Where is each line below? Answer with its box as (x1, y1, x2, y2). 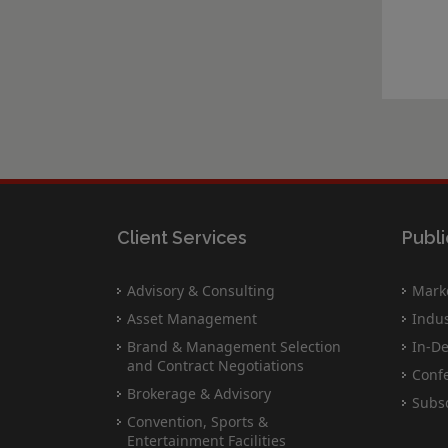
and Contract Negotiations (127, 356, 304, 375)
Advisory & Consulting (127, 281, 275, 300)
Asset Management (127, 309, 257, 328)
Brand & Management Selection (127, 337, 341, 356)
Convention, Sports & (127, 412, 268, 431)
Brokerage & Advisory (127, 384, 271, 403)
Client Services (117, 227, 247, 248)
